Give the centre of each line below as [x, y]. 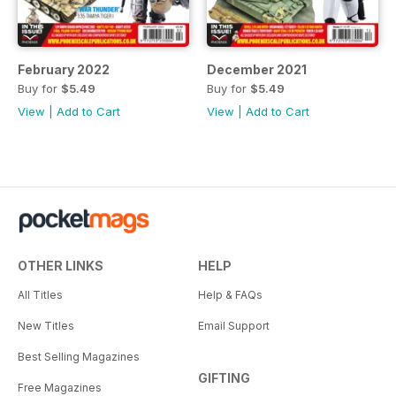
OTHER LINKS [61, 266]
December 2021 [257, 70]
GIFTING [224, 378]
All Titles [40, 295]
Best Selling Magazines [79, 357]
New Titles [46, 326]
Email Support [234, 326]
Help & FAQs [230, 295]
